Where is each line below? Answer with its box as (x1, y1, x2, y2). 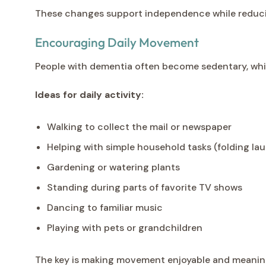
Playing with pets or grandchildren (47, 221, 202, 234)
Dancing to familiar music (47, 201, 163, 214)
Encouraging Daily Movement (35, 34, 199, 50)
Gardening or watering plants (47, 160, 180, 173)
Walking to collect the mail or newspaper (47, 120, 232, 133)
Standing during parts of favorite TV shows (47, 180, 242, 194)
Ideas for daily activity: (35, 88, 144, 101)
